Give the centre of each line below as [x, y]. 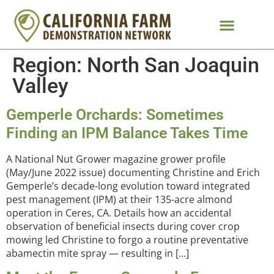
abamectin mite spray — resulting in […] [98, 253]
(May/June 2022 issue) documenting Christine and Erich [133, 172]
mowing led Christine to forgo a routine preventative [127, 240]
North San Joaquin [173, 65]
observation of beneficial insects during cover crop [123, 226]
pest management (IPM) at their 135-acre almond [119, 199]
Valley [40, 86]
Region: [50, 65]
